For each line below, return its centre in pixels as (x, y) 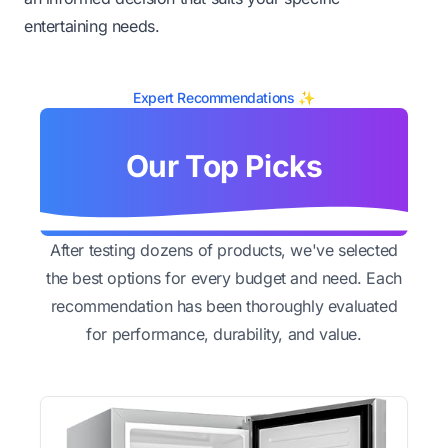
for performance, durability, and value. (224, 333)
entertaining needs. (92, 25)
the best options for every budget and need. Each (224, 277)
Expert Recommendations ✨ (224, 97)
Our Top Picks (224, 165)
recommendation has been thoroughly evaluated (224, 305)
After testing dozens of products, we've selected (224, 249)
